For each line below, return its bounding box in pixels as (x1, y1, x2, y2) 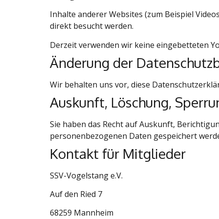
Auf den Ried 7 (50, 189, 102, 200)
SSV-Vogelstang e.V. (50, 170, 123, 181)
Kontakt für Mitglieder (50, 144, 186, 162)
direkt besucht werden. (50, 21, 133, 32)
